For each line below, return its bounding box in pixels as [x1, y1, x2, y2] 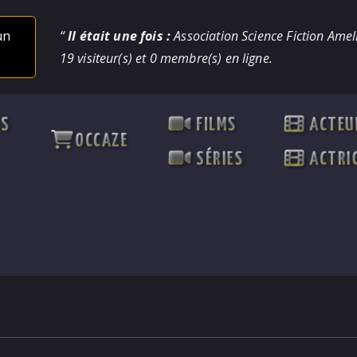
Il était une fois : [64, 27, 171, 45]
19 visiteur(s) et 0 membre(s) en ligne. [59, 49, 273, 67]
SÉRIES [191, 151, 244, 169]
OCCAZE [75, 132, 128, 151]
